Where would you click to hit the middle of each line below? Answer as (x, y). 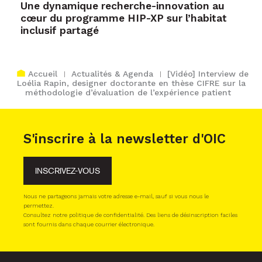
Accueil (42, 73)
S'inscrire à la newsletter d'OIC (125, 138)
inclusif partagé (60, 30)
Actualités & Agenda (112, 73)
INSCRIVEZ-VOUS (68, 171)
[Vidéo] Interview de (208, 73)
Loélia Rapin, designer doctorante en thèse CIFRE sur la (131, 83)
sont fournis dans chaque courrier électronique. (89, 224)
